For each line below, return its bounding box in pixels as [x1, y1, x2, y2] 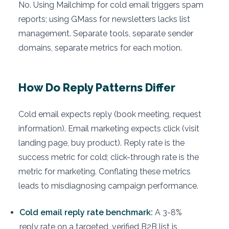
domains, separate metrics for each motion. [18, 43, 182, 53]
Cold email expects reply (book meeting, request [18, 109, 201, 120]
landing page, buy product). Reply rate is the [18, 138, 185, 148]
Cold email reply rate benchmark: [19, 208, 153, 218]
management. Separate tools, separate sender [18, 29, 193, 39]
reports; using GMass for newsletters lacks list [18, 14, 190, 25]
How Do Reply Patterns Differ [18, 81, 175, 95]
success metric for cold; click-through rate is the [18, 152, 199, 163]
